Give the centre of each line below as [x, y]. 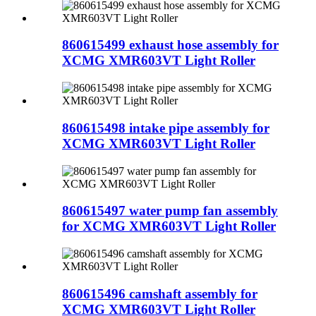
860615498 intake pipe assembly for [166, 128]
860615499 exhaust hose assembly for [170, 45]
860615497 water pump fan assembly [170, 211]
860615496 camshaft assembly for [160, 293]
